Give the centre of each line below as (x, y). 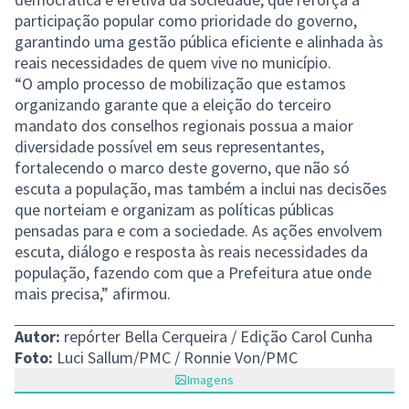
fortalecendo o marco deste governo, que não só (182, 167)
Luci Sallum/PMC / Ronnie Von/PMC (175, 357)
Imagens (211, 379)
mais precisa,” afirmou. (94, 293)
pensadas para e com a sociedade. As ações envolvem (199, 230)
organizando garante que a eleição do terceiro (173, 104)
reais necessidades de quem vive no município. (175, 62)
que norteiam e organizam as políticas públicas (174, 209)
